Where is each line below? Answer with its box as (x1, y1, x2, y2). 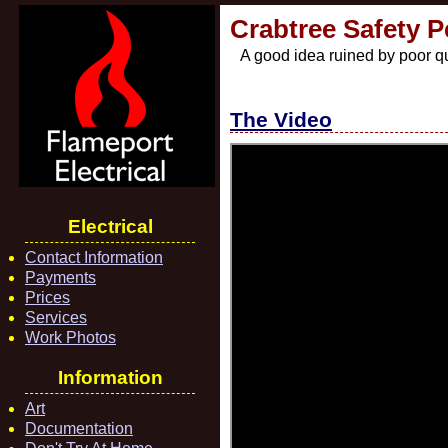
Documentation (25, 420, 133, 437)
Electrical (67, 216, 153, 237)
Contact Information (25, 249, 163, 266)
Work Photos (25, 329, 116, 346)
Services (25, 309, 87, 326)
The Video (230, 108, 332, 131)
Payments (25, 269, 96, 286)
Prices (25, 289, 70, 306)
